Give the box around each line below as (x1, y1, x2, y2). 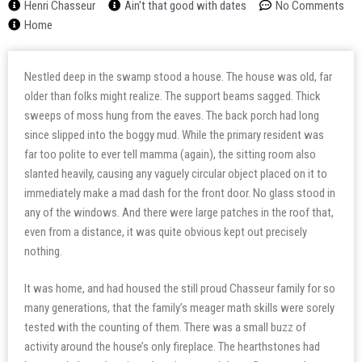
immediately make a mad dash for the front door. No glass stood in (24, 185, 335, 200)
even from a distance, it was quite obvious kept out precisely (24, 224, 307, 239)
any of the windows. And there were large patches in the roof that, (24, 204, 334, 220)
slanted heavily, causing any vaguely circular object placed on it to (24, 166, 327, 181)
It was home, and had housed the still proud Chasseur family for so (24, 281, 335, 296)
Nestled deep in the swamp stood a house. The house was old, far (24, 69, 332, 84)
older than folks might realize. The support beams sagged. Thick (24, 88, 321, 103)
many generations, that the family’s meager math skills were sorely (24, 301, 335, 315)
